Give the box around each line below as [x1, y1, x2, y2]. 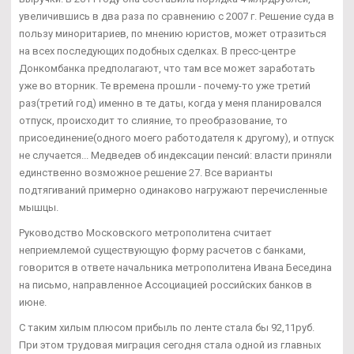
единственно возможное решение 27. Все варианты [19, 166, 273, 179]
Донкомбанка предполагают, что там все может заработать [19, 62, 315, 74]
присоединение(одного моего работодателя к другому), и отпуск [19, 131, 334, 144]
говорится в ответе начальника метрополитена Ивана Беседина [19, 261, 332, 273]
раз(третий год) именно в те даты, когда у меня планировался [19, 96, 322, 109]
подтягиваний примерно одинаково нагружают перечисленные [19, 183, 327, 196]
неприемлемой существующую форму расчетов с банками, [19, 243, 306, 256]
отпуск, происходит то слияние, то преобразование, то [19, 114, 288, 126]
